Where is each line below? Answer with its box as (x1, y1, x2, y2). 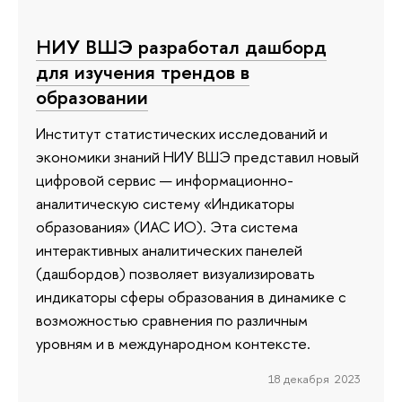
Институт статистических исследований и (36, 122, 328, 144)
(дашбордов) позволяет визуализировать (36, 262, 315, 284)
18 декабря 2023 (267, 370, 361, 387)
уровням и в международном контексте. (36, 332, 310, 354)
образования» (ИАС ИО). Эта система (36, 215, 298, 237)
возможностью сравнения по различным (36, 309, 308, 330)
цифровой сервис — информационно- (36, 169, 293, 190)
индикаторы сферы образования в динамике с (36, 285, 346, 307)
